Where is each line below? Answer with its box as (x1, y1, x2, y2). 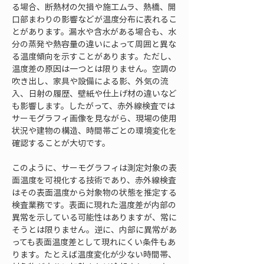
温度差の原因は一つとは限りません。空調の (12, 62, 177, 74)
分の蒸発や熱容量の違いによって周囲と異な (12, 38, 176, 49)
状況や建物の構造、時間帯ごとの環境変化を (12, 124, 177, 136)
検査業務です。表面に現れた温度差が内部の (12, 199, 176, 210)
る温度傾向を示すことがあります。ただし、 (12, 50, 176, 62)
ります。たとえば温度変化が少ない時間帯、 (12, 248, 176, 260)
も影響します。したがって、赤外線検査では (12, 100, 175, 111)
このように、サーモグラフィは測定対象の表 (12, 161, 177, 173)
